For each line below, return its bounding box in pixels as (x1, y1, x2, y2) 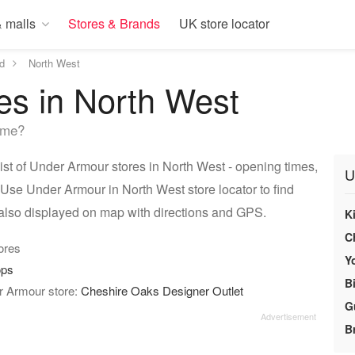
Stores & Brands (68, 14, 160, 32)
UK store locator (179, 14, 269, 32)
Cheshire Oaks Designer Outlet (81, 282, 243, 299)
